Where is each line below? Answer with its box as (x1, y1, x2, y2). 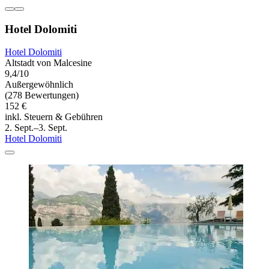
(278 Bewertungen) (5, 90, 79, 101)
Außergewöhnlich (5, 79, 73, 90)
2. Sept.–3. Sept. (5, 122, 67, 133)
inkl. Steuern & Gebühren (5, 112, 103, 122)
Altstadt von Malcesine (5, 58, 92, 68)
